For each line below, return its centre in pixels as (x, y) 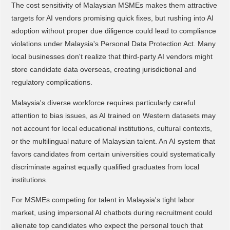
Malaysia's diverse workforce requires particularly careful (103, 102)
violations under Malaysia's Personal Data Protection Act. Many (113, 44)
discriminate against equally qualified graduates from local (105, 167)
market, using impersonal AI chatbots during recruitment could (112, 213)
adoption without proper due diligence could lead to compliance (113, 31)
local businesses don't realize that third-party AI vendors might (112, 57)
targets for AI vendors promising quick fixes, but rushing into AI (112, 18)
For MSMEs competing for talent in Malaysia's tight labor (103, 200)
